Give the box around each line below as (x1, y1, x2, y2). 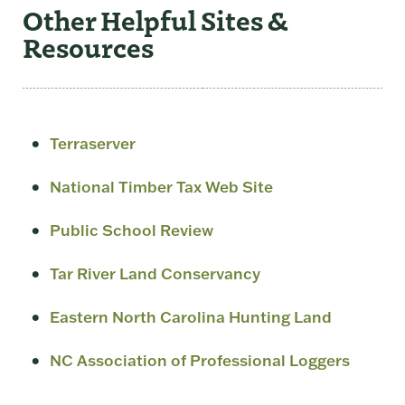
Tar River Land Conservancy (50, 264, 260, 283)
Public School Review (50, 221, 213, 240)
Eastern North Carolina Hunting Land (50, 307, 332, 326)
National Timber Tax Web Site (50, 177, 273, 196)
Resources (23, 28, 154, 65)
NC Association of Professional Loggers (50, 351, 350, 370)
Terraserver (50, 134, 136, 153)
